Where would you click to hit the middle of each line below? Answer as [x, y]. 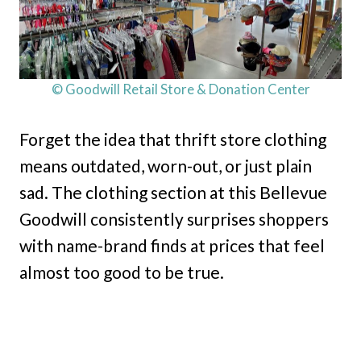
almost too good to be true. [122, 272]
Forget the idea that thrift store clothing [173, 139]
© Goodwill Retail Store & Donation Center [180, 89]
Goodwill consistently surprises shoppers [174, 219]
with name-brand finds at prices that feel [172, 246]
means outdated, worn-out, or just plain [166, 166]
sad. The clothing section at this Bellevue [173, 193]
